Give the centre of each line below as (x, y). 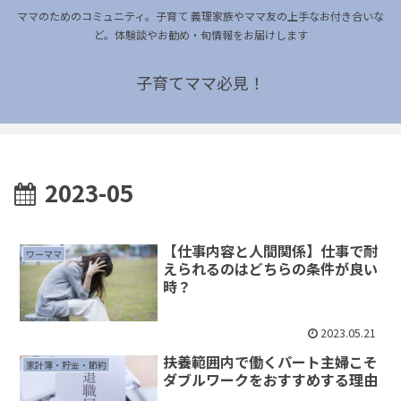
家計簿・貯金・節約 (66, 365)
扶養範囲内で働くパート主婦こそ (271, 361)
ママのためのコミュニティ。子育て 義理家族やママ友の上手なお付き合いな (200, 16)
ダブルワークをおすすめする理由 (271, 379)
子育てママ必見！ (200, 83)
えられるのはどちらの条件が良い (271, 269)
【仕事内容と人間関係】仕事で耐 (271, 251)
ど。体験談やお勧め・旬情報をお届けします (200, 35)
